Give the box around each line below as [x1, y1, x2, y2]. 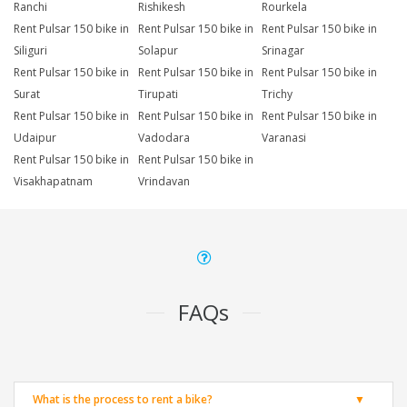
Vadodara [137, 130, 190, 146]
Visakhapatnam [14, 174, 93, 190]
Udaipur [14, 130, 56, 146]
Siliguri [14, 43, 47, 59]
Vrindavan [137, 174, 190, 190]
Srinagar [262, 43, 305, 59]
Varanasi [262, 130, 307, 146]
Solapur [137, 43, 178, 59]
